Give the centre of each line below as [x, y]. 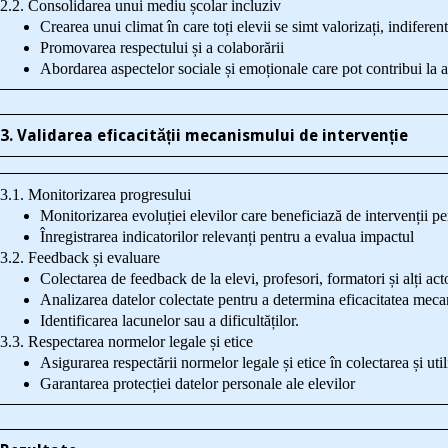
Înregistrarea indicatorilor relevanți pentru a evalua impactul [226, 236]
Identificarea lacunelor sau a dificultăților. [169, 320]
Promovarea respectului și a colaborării [161, 47]
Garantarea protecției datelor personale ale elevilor [197, 383]
